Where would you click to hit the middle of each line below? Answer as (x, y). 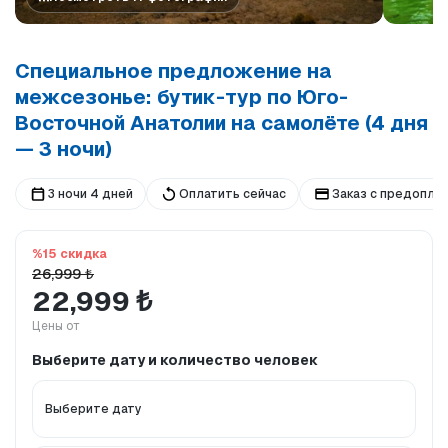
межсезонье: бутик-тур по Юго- (181, 97)
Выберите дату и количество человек (175, 360)
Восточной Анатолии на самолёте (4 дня (221, 123)
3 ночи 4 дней (90, 194)
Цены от (56, 326)
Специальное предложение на (173, 71)
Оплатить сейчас (232, 194)
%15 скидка (69, 254)
